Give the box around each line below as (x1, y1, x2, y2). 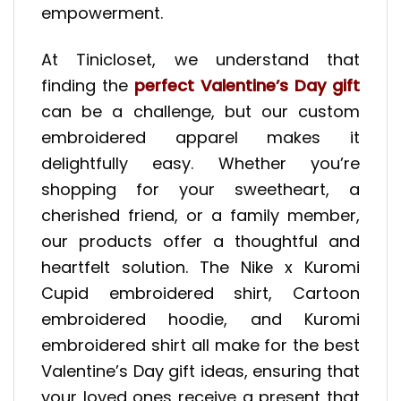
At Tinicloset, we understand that (41, 48, 360, 72)
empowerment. (41, 2, 163, 25)
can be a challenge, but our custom (41, 100, 360, 124)
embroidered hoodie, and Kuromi (41, 308, 360, 331)
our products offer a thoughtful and (41, 230, 360, 253)
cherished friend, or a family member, (41, 204, 360, 227)
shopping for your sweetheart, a (41, 178, 360, 201)
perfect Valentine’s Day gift (128, 74, 360, 98)
